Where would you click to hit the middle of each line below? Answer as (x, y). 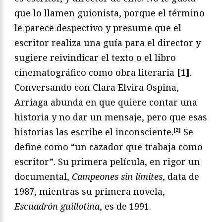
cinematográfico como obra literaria (96, 72)
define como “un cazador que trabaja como (109, 146)
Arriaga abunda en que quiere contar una (106, 102)
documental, (43, 176)
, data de (181, 176)
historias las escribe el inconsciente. (94, 132)
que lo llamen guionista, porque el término (110, 13)
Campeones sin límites (117, 176)
